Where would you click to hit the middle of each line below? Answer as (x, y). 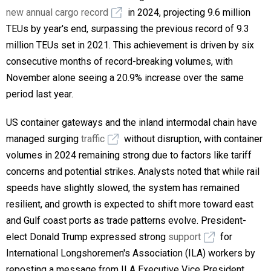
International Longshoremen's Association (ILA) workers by (131, 253)
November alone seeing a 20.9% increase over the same (125, 77)
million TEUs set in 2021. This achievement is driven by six (130, 45)
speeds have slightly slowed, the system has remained (123, 188)
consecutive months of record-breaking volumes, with (119, 61)
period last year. (40, 94)
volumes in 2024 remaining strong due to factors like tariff (129, 155)
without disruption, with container (192, 139)
